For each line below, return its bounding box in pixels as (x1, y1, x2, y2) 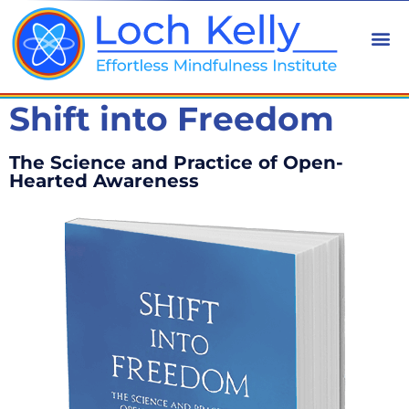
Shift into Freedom (9, 99, 334, 140)
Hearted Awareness (9, 170, 199, 193)
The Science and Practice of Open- (9, 152, 343, 174)
